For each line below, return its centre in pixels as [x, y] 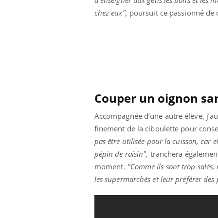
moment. [110, 166]
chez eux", [111, 12]
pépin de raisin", [121, 154]
